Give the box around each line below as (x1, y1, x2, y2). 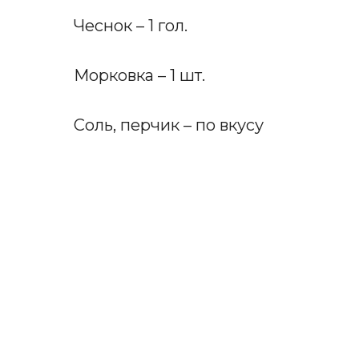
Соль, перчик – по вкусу (74, 115, 264, 135)
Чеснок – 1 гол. (74, 15, 188, 35)
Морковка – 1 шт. (74, 65, 205, 85)
